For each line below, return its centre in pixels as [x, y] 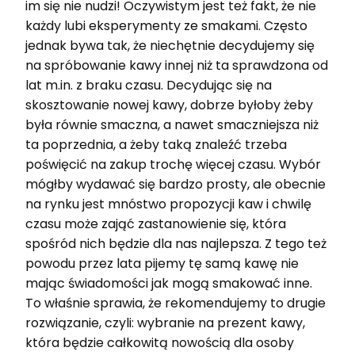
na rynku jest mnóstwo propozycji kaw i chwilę [168, 204]
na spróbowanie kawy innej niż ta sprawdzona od [177, 65]
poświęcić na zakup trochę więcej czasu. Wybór [173, 164]
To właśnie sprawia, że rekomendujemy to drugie [176, 303]
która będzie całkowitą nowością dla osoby [160, 342]
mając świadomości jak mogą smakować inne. [169, 283]
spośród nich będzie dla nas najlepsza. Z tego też [176, 243]
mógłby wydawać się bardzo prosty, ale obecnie [176, 184]
